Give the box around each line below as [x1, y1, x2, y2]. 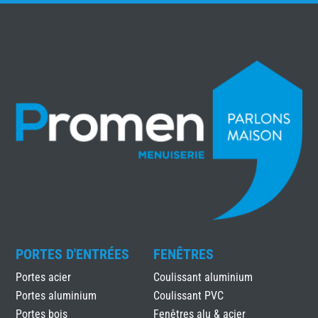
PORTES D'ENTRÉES [16, 246, 130, 263]
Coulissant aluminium [153, 270, 253, 285]
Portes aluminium [16, 289, 97, 303]
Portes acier [16, 270, 72, 285]
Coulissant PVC [153, 289, 224, 303]
